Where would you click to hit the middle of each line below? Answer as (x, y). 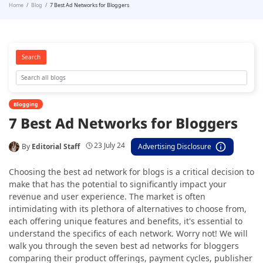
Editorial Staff (56, 146)
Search (31, 57)
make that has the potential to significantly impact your (118, 184)
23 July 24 (109, 145)
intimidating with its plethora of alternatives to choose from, (128, 208)
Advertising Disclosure (175, 146)
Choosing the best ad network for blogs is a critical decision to (131, 171)
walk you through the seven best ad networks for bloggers (124, 245)
